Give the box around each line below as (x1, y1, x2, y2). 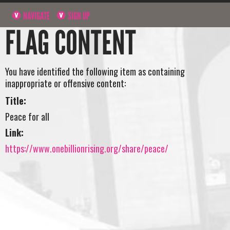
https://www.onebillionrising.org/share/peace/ (5, 141, 168, 155)
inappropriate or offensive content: (5, 76, 126, 90)
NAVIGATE (22, 9, 50, 22)
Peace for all (5, 109, 49, 123)
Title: (5, 93, 26, 107)
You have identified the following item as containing (5, 65, 185, 79)
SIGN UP (66, 9, 90, 22)
